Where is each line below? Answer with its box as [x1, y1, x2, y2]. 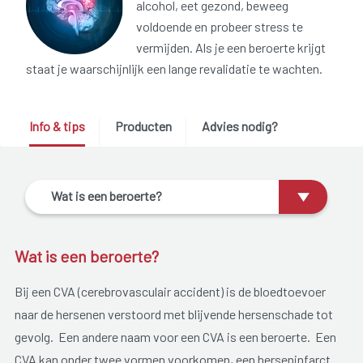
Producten [114, 118, 172, 135]
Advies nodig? [201, 118, 278, 135]
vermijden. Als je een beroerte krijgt [136, 40, 326, 56]
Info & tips [28, 118, 85, 135]
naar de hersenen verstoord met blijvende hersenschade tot [14, 305, 333, 322]
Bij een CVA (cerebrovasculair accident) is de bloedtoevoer [14, 283, 326, 299]
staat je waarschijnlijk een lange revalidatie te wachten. [26, 61, 322, 77]
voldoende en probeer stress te [136, 19, 303, 35]
